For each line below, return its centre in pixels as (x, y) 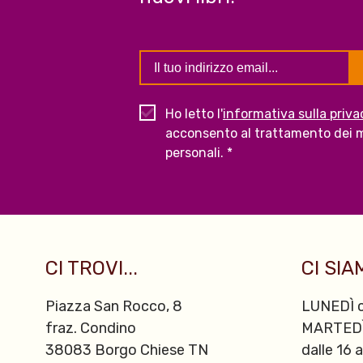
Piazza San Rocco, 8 (114, 306)
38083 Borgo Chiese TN (127, 350)
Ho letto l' (194, 113)
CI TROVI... (92, 268)
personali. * (199, 152)
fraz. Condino (91, 328)
